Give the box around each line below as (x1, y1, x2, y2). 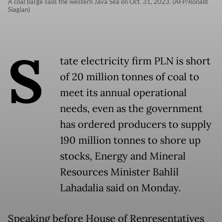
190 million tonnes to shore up (60, 134, 201, 147)
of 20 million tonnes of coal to (60, 70, 199, 84)
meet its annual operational (60, 86, 187, 100)
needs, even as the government (60, 102, 203, 115)
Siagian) (8, 5, 30, 14)
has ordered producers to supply (60, 118, 212, 131)
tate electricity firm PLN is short (60, 55, 211, 68)
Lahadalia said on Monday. (60, 181, 181, 195)
